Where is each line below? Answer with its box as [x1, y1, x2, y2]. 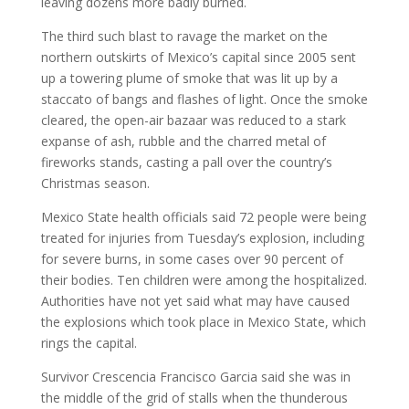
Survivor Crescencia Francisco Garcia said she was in [40, 368, 351, 385]
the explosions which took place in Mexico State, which [40, 313, 366, 330]
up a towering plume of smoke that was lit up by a [40, 69, 338, 87]
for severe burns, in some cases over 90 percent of [40, 250, 343, 267]
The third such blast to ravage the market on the [40, 27, 328, 45]
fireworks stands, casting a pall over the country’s [40, 153, 332, 171]
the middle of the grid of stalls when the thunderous [40, 389, 348, 406]
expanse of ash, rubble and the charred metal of [40, 132, 326, 150]
